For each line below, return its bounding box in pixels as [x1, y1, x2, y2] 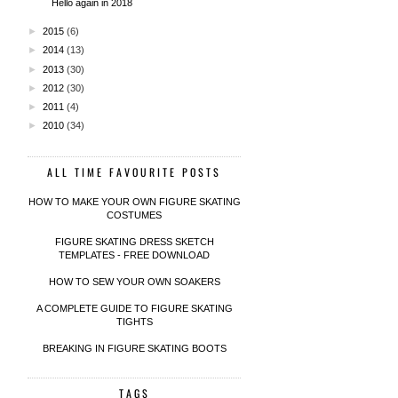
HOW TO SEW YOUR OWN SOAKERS [48, 276, 220, 288]
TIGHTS [115, 316, 153, 328]
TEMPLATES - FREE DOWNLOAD [59, 250, 210, 261]
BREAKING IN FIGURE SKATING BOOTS [42, 343, 227, 354]
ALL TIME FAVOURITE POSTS [47, 164, 221, 180]
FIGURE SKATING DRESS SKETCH [54, 236, 214, 248]
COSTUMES [107, 210, 162, 221]
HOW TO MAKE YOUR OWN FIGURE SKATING [28, 196, 241, 208]
